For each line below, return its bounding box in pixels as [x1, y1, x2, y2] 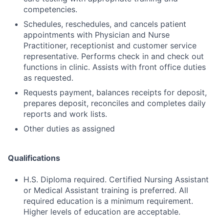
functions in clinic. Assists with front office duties [23, 62, 206, 72]
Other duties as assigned [23, 124, 115, 134]
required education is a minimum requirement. [23, 196, 193, 206]
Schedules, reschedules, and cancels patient [23, 19, 186, 29]
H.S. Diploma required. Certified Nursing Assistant [23, 175, 209, 185]
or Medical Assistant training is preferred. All [23, 185, 188, 196]
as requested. [23, 73, 73, 83]
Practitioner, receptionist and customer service [23, 41, 197, 51]
